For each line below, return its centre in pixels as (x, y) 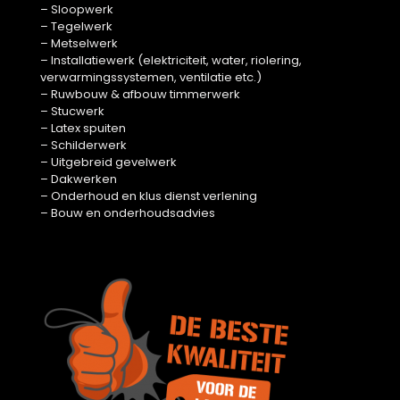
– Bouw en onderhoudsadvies (128, 213)
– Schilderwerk (83, 145)
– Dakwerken (79, 179)
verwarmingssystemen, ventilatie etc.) (151, 77)
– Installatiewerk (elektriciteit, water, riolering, (171, 60)
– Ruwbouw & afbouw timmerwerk (140, 94)
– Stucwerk (72, 111)
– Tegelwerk (76, 26)
